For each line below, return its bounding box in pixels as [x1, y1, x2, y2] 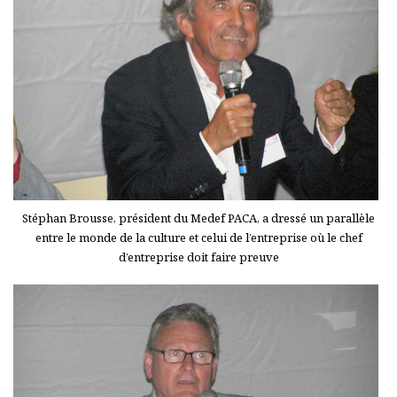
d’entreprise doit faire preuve [118, 248, 279, 265]
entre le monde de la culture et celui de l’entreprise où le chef [35, 229, 362, 245]
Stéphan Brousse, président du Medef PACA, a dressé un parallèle [22, 209, 375, 226]
